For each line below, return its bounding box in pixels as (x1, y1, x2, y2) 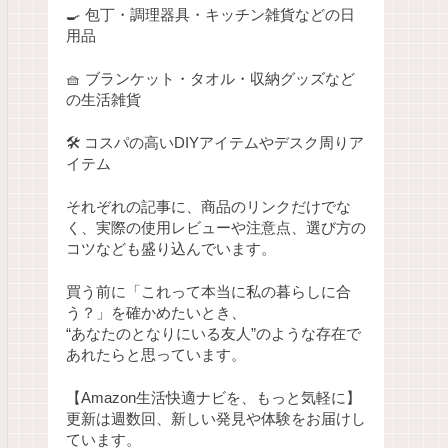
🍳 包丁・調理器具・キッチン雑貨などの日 (66, 7, 355, 24)
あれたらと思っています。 (66, 346, 246, 363)
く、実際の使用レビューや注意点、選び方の (66, 220, 366, 237)
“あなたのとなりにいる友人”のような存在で (66, 325, 361, 342)
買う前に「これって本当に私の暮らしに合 (66, 283, 351, 300)
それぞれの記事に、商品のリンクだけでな (66, 199, 351, 216)
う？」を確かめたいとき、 (66, 304, 246, 321)
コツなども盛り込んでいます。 (66, 241, 276, 258)
